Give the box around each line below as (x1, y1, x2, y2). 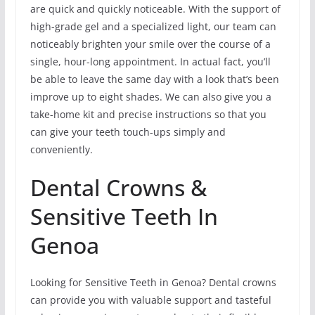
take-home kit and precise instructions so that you (30, 108, 266, 122)
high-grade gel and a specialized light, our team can (30, 20, 276, 34)
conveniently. (30, 143, 93, 157)
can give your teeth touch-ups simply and (30, 125, 226, 139)
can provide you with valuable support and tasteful (30, 293, 271, 307)
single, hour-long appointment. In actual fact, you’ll (30, 55, 271, 69)
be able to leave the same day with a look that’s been (30, 72, 279, 86)
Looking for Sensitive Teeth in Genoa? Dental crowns (30, 276, 276, 290)
